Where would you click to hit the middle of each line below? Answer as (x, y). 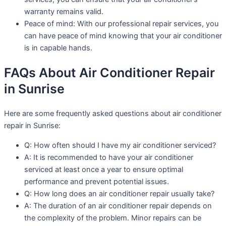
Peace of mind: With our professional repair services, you (121, 24)
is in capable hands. (58, 48)
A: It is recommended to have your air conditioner (109, 157)
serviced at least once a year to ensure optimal (104, 169)
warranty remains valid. (64, 12)
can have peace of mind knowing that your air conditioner (123, 36)
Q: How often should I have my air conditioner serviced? (120, 145)
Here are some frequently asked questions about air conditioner (113, 113)
